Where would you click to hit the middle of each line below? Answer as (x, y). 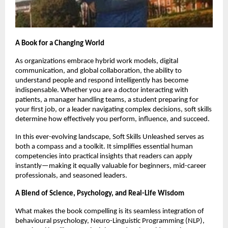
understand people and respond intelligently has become (102, 80)
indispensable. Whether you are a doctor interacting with (102, 90)
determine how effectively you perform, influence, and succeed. (112, 119)
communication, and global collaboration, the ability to (98, 71)
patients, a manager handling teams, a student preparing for (107, 100)
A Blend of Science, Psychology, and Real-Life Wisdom (100, 193)
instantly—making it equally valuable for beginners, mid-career (111, 166)
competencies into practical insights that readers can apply (104, 156)
